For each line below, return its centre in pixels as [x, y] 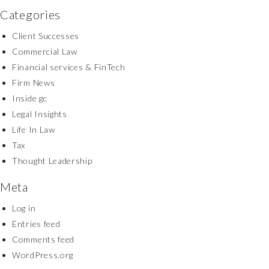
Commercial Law [45, 51]
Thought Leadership [52, 161]
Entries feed [36, 224]
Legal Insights [40, 114]
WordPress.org [43, 255]
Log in [24, 208]
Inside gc [30, 98]
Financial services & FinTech [69, 67]
